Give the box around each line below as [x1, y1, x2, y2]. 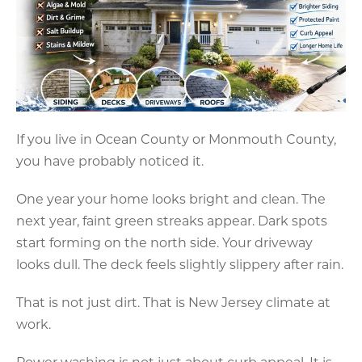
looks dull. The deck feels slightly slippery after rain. [16, 255, 343, 272]
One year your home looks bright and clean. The [16, 189, 326, 207]
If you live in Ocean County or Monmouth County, [16, 129, 336, 147]
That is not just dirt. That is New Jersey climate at [16, 293, 330, 310]
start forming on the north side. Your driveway [16, 233, 313, 250]
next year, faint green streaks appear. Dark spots [16, 211, 327, 229]
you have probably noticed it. [16, 151, 204, 169]
